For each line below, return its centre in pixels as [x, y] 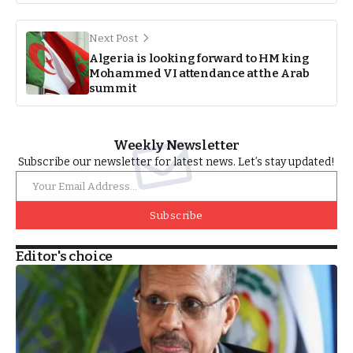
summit [113, 88]
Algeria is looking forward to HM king [199, 58]
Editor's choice [64, 256]
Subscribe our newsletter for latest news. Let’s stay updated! [176, 162]
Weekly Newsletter [176, 145]
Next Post [113, 38]
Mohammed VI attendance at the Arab [199, 73]
